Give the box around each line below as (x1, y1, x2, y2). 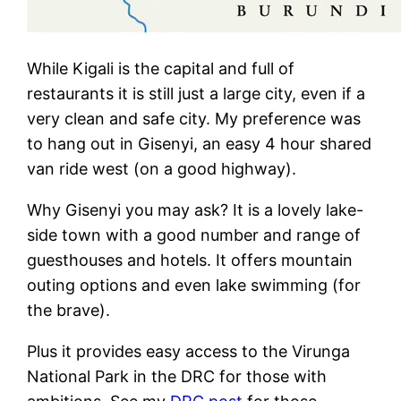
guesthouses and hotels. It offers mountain (27, 250, 354, 269)
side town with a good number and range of (27, 225, 362, 244)
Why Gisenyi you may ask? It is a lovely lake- (27, 200, 364, 219)
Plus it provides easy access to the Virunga (27, 341, 351, 361)
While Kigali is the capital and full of (27, 58, 295, 78)
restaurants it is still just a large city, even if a (27, 83, 366, 103)
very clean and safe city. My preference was (27, 108, 362, 128)
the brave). (27, 300, 111, 320)
